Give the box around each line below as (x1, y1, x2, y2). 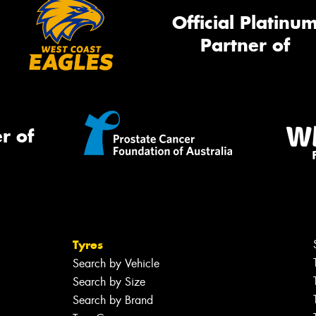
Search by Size (72, 274, 145, 289)
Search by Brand (72, 292, 153, 308)
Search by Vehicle (72, 255, 159, 271)
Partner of (200, 34, 290, 57)
